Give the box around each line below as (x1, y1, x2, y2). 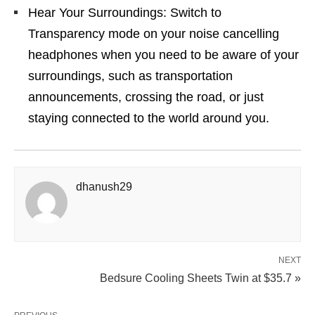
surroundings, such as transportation (28, 69, 233, 83)
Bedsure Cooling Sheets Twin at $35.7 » (100, 272, 301, 284)
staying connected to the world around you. (28, 111, 269, 125)
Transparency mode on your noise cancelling (28, 27, 279, 41)
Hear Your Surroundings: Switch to (28, 6, 221, 20)
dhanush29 (76, 181, 132, 193)
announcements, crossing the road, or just (28, 90, 264, 104)
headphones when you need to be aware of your (28, 48, 299, 62)
